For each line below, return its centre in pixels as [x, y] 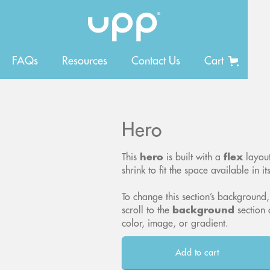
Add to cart [197, 253]
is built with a [193, 157]
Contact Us [156, 61]
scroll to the [147, 210]
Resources [85, 61]
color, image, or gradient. [175, 223]
